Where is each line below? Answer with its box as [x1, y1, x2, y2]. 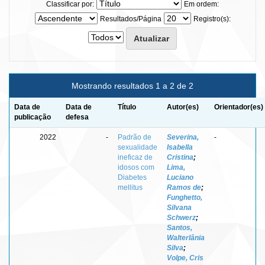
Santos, [167, 223, 192, 232]
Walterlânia [167, 233, 205, 242]
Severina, [167, 132, 199, 141]
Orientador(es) [214, 102, 263, 111]
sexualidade [118, 143, 157, 151]
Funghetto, [167, 193, 202, 202]
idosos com [118, 163, 154, 172]
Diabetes [118, 173, 147, 182]
